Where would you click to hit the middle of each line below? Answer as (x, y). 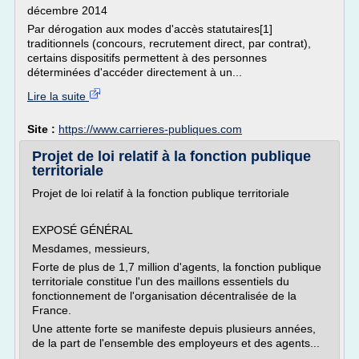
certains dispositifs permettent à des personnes (147, 58)
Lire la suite (58, 96)
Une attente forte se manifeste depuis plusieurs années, (174, 329)
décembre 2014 (67, 10)
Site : (43, 129)
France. (52, 310)
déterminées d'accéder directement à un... (135, 72)
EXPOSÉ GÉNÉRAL (83, 230)
